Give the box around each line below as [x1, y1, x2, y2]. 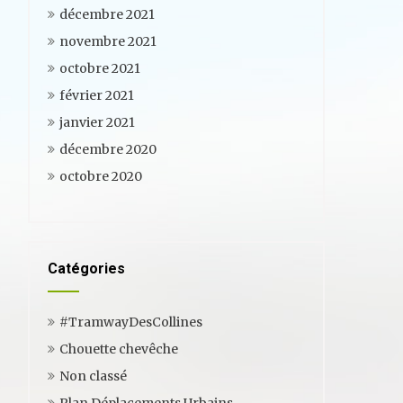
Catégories [48, 260, 125, 277]
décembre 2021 [59, 6, 155, 22]
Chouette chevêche [59, 341, 178, 357]
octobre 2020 [59, 168, 142, 184]
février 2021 [59, 87, 134, 103]
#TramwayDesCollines [59, 314, 202, 330]
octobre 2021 [59, 60, 140, 76]
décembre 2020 [59, 141, 157, 157]
